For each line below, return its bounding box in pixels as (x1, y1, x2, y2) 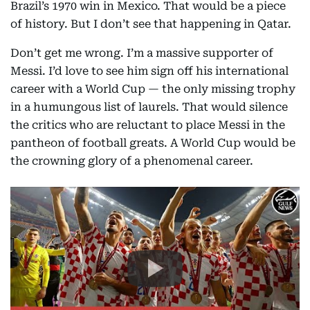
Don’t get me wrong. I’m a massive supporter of (10, 46, 273, 60)
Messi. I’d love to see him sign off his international (10, 64, 289, 77)
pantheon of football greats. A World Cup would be (10, 136, 295, 149)
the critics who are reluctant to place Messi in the (10, 118, 285, 131)
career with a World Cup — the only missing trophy (10, 82, 295, 95)
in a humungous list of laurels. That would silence (10, 100, 288, 113)
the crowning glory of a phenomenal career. (10, 154, 253, 167)
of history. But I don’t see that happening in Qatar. (10, 17, 291, 30)
